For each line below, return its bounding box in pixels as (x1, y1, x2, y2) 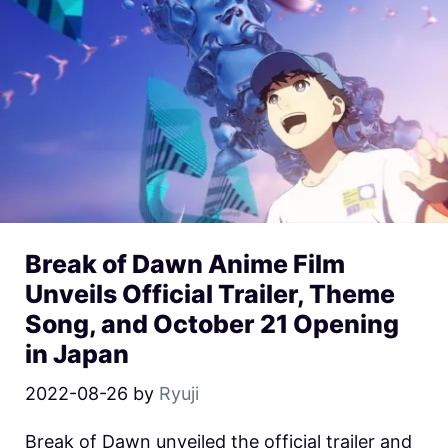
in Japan (25, 338, 129, 369)
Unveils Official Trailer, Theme (25, 278, 395, 309)
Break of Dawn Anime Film (25, 248, 345, 279)
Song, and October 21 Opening (25, 308, 399, 339)
